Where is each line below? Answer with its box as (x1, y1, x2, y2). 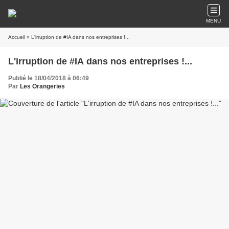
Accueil (8, 34, 25, 40)
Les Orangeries (20, 83, 65, 90)
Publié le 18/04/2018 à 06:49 (8, 75, 89, 82)
